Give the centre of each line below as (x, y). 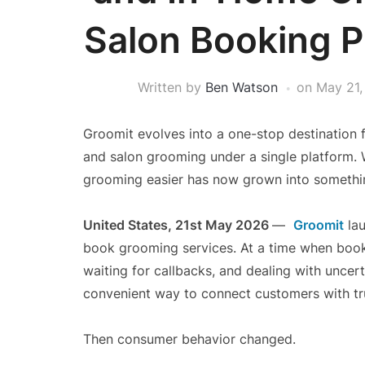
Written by (171, 87)
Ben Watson (241, 87)
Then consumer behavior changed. (189, 339)
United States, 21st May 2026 (178, 225)
